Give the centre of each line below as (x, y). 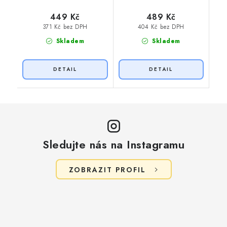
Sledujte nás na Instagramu (113, 144)
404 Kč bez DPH (161, 27)
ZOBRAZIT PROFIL (107, 169)
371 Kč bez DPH (65, 27)
